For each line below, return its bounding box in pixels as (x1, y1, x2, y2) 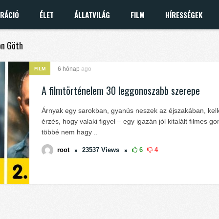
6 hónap (58, 66, 81, 72)
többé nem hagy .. (42, 128, 98, 136)
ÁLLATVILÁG (74, 9, 110, 20)
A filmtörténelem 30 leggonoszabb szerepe (42, 83, 200, 98)
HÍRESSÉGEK (165, 9, 202, 20)
